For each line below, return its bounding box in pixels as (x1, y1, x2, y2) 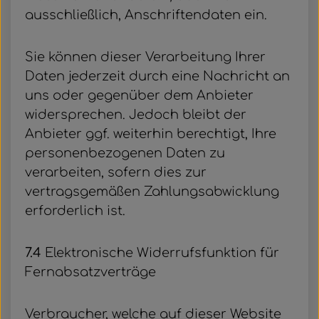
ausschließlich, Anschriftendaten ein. (25, 8, 267, 22)
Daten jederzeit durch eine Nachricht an (25, 69, 290, 83)
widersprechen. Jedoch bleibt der (25, 108, 246, 122)
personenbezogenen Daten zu (25, 146, 225, 160)
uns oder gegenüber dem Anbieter (25, 88, 253, 103)
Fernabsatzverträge (25, 265, 156, 279)
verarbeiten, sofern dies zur (25, 165, 206, 179)
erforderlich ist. (25, 204, 125, 218)
